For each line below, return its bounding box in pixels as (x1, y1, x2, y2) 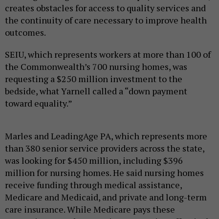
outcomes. (5, 26, 46, 38)
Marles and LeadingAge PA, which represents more (5, 130, 207, 142)
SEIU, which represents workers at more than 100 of (5, 48, 211, 60)
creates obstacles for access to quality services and (5, 1, 206, 14)
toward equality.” (5, 97, 74, 109)
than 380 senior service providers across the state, (5, 142, 204, 154)
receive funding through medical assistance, (5, 178, 182, 191)
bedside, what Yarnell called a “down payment (5, 85, 187, 97)
